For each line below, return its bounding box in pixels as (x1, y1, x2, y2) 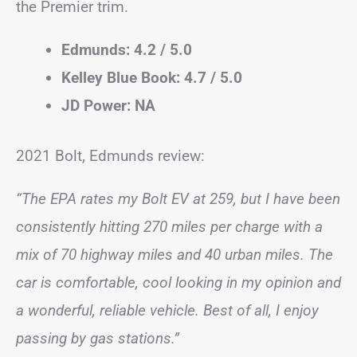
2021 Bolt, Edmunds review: (16, 147, 205, 165)
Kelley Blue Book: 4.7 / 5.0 (61, 68, 242, 87)
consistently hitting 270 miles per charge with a (16, 218, 323, 236)
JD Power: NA (61, 96, 155, 115)
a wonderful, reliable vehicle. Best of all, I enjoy (16, 301, 319, 320)
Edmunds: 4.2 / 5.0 (61, 40, 192, 59)
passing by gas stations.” (16, 329, 179, 347)
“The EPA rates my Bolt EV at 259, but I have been (16, 190, 340, 208)
